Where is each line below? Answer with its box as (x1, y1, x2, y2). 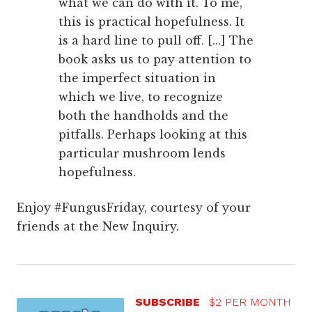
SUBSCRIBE (134, 295, 203, 309)
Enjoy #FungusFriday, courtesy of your (17, 201, 251, 215)
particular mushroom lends (58, 146, 226, 161)
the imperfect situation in (58, 71, 216, 86)
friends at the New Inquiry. (17, 219, 179, 234)
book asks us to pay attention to (58, 52, 251, 67)
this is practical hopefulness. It (58, 15, 244, 29)
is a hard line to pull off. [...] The (58, 33, 253, 48)
